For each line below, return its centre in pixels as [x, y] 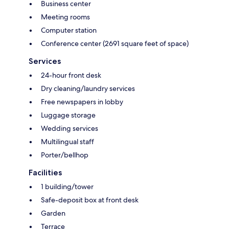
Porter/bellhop [65, 155]
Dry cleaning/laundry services [88, 89]
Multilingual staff [67, 142]
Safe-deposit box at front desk [90, 200]
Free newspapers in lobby [82, 102]
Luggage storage [68, 115]
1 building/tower [67, 187]
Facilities [45, 173]
